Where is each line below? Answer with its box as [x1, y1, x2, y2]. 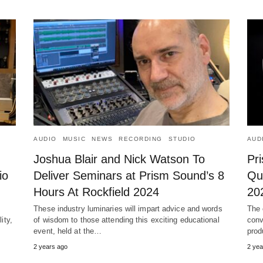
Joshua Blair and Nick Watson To [33, 153, 205, 166]
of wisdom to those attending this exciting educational [33, 215, 220, 225]
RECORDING [119, 136, 163, 143]
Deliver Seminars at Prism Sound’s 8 [33, 169, 225, 183]
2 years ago [33, 243, 68, 251]
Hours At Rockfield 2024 [33, 186, 160, 199]
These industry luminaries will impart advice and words [33, 204, 222, 214]
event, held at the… [33, 227, 102, 236]
